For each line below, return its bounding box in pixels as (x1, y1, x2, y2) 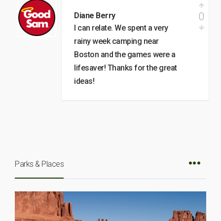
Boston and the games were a (74, 50, 176, 59)
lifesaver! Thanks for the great (74, 63, 177, 73)
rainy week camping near (74, 37, 159, 46)
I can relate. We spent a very (74, 23, 168, 33)
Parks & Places (15, 159, 64, 169)
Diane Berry (74, 11, 115, 20)
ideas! (74, 76, 94, 86)
